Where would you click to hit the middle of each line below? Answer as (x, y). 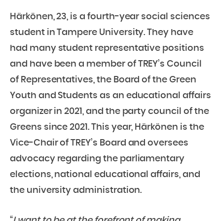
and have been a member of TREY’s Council (106, 64)
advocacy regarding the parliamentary (97, 159)
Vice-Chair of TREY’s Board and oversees (99, 143)
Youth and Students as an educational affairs (110, 95)
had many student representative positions (107, 48)
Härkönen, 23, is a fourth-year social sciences (110, 17)
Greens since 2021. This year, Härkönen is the (107, 127)
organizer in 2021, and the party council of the (110, 111)
